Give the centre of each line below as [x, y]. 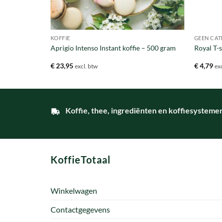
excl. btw [86, 66]
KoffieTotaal [81, 160]
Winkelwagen [74, 190]
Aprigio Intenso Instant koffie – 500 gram [113, 48]
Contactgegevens [80, 209]
